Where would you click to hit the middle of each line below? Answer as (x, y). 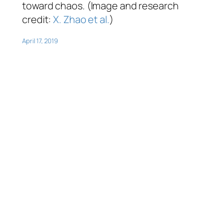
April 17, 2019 (40, 41)
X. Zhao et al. (81, 19)
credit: (38, 19)
